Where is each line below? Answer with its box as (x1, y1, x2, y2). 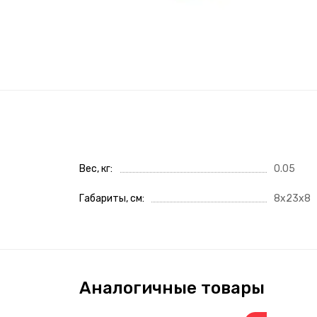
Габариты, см (79, 192, 142, 204)
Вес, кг (79, 162, 110, 175)
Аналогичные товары (79, 277, 265, 298)
